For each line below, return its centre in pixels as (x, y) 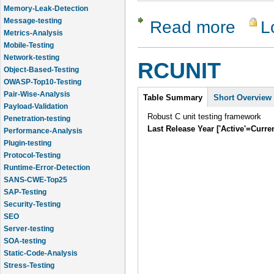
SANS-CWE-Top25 (35, 168)
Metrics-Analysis (33, 21)
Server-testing (29, 217)
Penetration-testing (37, 106)
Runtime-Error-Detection (47, 155)
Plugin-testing (28, 131)
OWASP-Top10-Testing (43, 70)
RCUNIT (179, 71)
